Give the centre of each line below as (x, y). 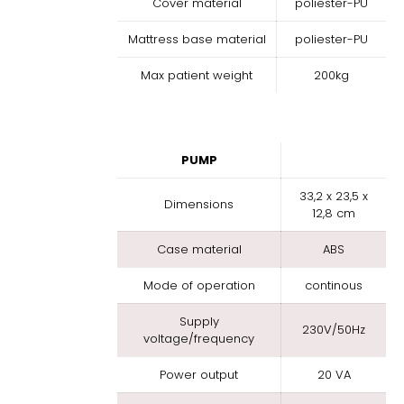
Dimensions (199, 204)
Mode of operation (199, 285)
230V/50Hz (334, 330)
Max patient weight (197, 75)
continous (334, 285)
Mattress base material (197, 39)
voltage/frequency (199, 339)
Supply (199, 321)
